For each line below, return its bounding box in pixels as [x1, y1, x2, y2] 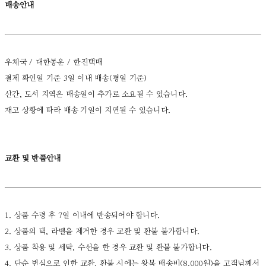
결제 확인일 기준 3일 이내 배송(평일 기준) [5, 75, 147, 83]
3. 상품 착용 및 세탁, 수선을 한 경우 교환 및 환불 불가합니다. [5, 244, 215, 252]
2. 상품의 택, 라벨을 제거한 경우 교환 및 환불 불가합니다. [5, 228, 200, 236]
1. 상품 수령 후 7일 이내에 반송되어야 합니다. [5, 212, 160, 220]
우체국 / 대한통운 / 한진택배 [5, 59, 103, 67]
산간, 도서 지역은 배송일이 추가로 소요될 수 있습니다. [5, 91, 191, 99]
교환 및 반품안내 [5, 155, 61, 163]
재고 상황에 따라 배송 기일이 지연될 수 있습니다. [5, 107, 173, 115]
